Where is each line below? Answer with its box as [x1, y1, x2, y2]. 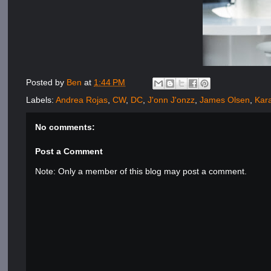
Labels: [26, 95, 56, 105]
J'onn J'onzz [148, 95, 195, 105]
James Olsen [200, 95, 250, 105]
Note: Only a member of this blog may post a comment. [35, 166, 247, 176]
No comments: [35, 122, 96, 132]
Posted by [26, 77, 67, 88]
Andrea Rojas [56, 95, 108, 105]
